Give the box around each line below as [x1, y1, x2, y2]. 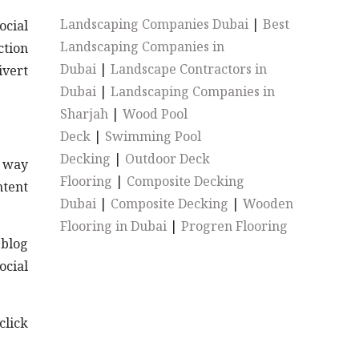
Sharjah [60, 105, 109, 123]
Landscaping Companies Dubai [60, 15, 249, 33]
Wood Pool [123, 105, 188, 123]
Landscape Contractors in [111, 60, 268, 78]
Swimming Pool [105, 127, 202, 145]
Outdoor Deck [125, 150, 211, 167]
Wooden [243, 195, 294, 212]
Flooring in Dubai [60, 217, 167, 235]
